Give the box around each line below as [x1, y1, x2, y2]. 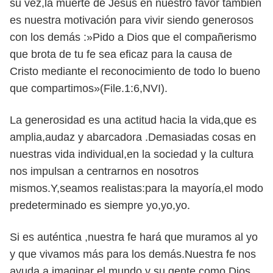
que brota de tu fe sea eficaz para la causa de [10, 48, 232, 60]
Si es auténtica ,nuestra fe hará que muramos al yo [10, 231, 258, 243]
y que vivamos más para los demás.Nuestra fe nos [10, 248, 256, 260]
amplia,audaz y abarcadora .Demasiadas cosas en [10, 131, 256, 143]
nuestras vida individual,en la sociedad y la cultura [10, 148, 253, 160]
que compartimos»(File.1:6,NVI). [10, 82, 168, 94]
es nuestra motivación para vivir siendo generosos [10, 14, 253, 26]
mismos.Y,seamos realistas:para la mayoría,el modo [10, 182, 263, 194]
